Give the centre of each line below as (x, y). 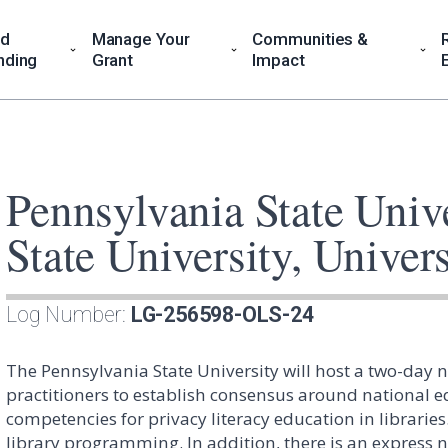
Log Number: (68, 314)
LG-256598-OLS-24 (222, 314)
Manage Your (140, 39)
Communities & (310, 39)
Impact (278, 60)
